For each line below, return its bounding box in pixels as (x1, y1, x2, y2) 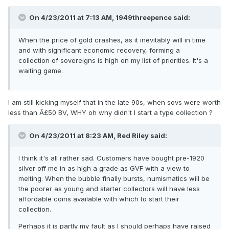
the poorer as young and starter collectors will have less (18, 185, 200, 193)
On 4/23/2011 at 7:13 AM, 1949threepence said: (28, 13, 190, 22)
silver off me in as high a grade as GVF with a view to (18, 164, 190, 173)
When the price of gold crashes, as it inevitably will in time (18, 36, 205, 44)
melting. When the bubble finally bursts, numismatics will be (18, 174, 210, 183)
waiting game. (18, 66, 63, 75)
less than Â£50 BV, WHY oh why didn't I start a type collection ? (8, 108, 213, 117)
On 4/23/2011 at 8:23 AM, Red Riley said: (28, 131, 167, 140)
